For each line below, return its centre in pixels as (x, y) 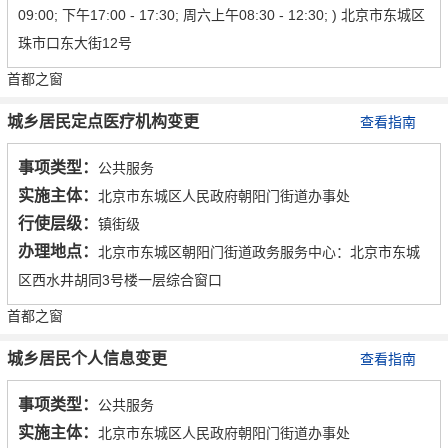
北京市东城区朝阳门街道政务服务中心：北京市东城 (259, 252)
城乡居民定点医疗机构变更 (103, 122)
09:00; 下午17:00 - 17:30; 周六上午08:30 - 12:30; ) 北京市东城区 (221, 15)
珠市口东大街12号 (75, 43)
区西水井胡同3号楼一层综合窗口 (120, 280)
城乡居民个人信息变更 (87, 359)
